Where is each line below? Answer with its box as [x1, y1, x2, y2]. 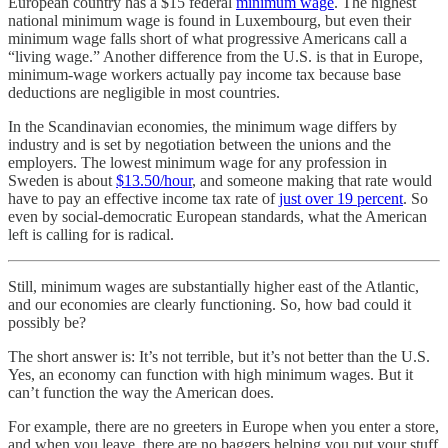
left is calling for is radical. [8, 225, 174, 243]
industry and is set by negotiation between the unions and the [8, 135, 391, 153]
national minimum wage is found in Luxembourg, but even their [8, 11, 411, 29]
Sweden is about [8, 171, 116, 189]
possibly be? [8, 313, 86, 331]
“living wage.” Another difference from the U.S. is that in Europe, [8, 47, 423, 65]
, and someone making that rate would [192, 171, 432, 189]
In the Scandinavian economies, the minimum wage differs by [8, 117, 397, 135]
